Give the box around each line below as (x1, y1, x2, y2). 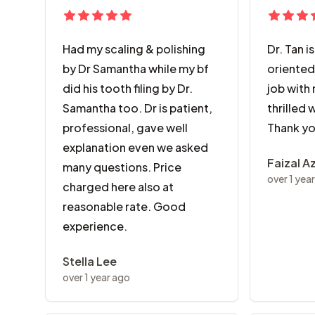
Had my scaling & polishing (63, 41, 205, 56)
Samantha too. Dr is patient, (63, 101, 212, 115)
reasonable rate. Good (63, 199, 186, 214)
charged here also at (63, 179, 174, 194)
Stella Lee (63, 254, 117, 269)
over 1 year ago (63, 271, 130, 283)
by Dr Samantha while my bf (63, 61, 209, 76)
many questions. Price (63, 160, 181, 174)
